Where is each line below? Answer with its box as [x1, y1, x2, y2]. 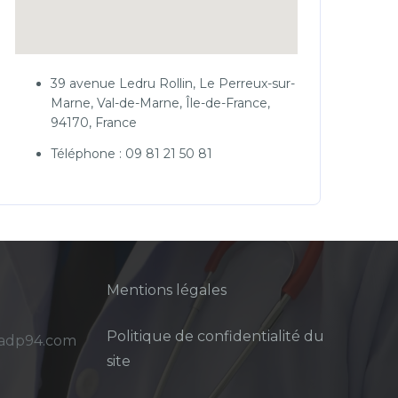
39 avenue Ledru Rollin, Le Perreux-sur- [51, 76, 295, 92]
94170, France [51, 115, 137, 131]
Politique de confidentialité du [106, 328, 324, 346]
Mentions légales [106, 282, 227, 299]
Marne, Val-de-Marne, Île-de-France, [51, 95, 270, 111]
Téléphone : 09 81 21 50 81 [51, 146, 212, 162]
